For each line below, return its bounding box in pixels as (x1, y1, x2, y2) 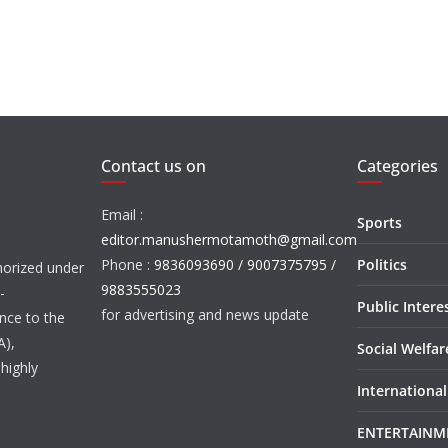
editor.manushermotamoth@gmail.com (100, 230, 357, 249)
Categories (356, 155, 438, 177)
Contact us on (100, 155, 206, 177)
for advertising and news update (100, 305, 309, 324)
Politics (356, 255, 407, 274)
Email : (100, 205, 143, 224)
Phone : (100, 255, 154, 274)
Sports (356, 213, 402, 232)
